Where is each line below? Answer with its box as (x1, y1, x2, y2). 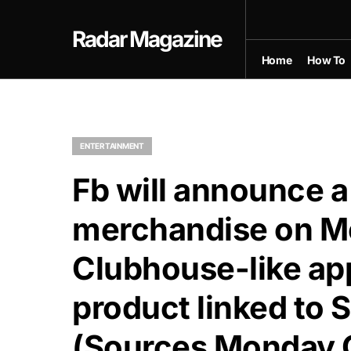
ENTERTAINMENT (80, 141, 144, 150)
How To (307, 52, 346, 67)
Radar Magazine (72, 26, 222, 52)
